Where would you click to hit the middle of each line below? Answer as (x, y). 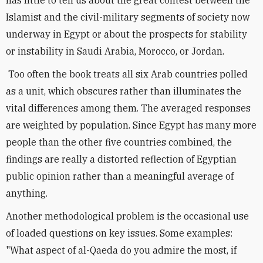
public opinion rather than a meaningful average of (120, 176)
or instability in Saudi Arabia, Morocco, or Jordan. (115, 51)
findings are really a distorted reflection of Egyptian (121, 159)
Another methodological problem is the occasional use (127, 216)
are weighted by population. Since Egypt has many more (131, 125)
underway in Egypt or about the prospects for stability (127, 34)
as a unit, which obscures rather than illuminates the (124, 91)
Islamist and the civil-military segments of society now (128, 17)
